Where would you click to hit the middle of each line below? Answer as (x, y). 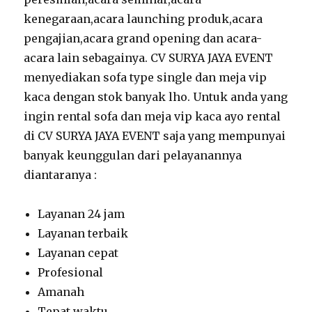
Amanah (61, 292)
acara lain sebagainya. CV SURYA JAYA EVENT (149, 58)
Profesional (71, 273)
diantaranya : (61, 175)
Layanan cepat (78, 253)
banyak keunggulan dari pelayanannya (133, 156)
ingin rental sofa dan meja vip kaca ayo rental (153, 117)
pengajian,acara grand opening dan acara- (143, 39)
